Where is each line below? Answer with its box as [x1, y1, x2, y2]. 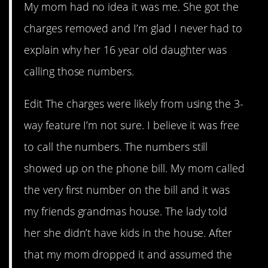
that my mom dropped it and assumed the [24, 246, 233, 261]
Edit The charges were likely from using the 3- [24, 96, 244, 111]
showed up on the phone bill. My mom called [24, 160, 245, 175]
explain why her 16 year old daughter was [24, 42, 227, 57]
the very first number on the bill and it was [24, 182, 230, 197]
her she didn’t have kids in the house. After [24, 225, 233, 240]
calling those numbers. [24, 63, 135, 78]
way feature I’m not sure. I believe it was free [24, 117, 240, 132]
